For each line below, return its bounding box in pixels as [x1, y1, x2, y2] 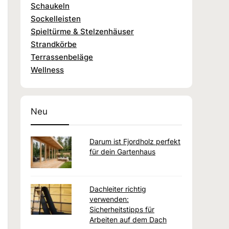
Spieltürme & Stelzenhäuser [31, 26, 134, 36]
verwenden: [89, 195, 129, 204]
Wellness [31, 64, 64, 75]
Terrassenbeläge [31, 52, 93, 62]
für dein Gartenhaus [89, 147, 155, 156]
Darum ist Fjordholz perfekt [89, 136, 180, 146]
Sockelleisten [31, 13, 81, 24]
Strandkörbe [31, 39, 77, 49]
